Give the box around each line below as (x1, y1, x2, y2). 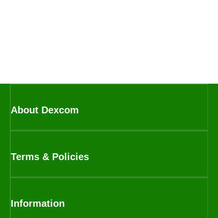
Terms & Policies (11, 151, 89, 162)
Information (11, 198, 65, 209)
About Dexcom (11, 104, 79, 115)
